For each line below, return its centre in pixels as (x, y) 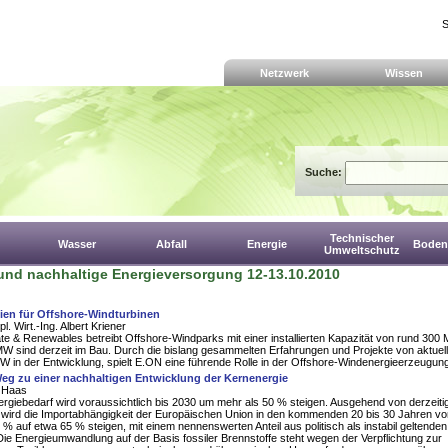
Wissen (404, 73)
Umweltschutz (361, 250)
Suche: (325, 172)
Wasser (76, 244)
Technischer (361, 238)
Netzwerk (284, 73)
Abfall (171, 244)
